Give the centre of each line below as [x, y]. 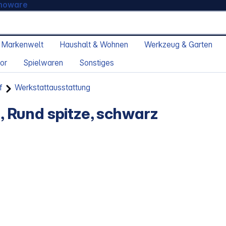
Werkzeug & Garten [178, 45]
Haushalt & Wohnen [94, 45]
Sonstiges [97, 63]
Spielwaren [43, 63]
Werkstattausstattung [53, 88]
